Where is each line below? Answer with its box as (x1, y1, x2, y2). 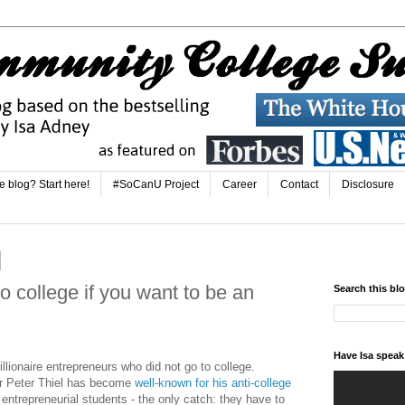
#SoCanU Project (113, 178, 199, 192)
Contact (280, 178, 318, 192)
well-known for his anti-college (135, 376, 291, 391)
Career (222, 178, 257, 192)
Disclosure (342, 178, 394, 192)
